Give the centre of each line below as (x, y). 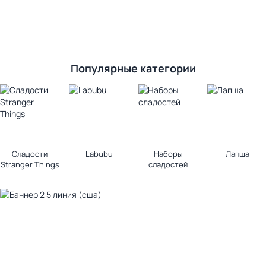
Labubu (99, 154)
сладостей (168, 165)
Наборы (168, 154)
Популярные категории (133, 68)
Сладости (30, 154)
